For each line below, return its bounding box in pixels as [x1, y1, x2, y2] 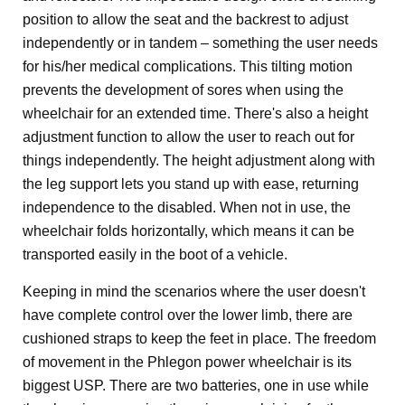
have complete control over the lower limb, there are [23, 307, 353, 323]
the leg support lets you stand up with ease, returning [23, 176, 359, 192]
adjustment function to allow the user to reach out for [23, 129, 354, 145]
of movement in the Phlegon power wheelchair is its [23, 354, 352, 370]
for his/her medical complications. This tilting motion [23, 59, 353, 74]
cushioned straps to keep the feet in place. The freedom [23, 331, 376, 346]
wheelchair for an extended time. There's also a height [23, 106, 368, 121]
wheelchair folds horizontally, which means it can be [23, 223, 354, 239]
